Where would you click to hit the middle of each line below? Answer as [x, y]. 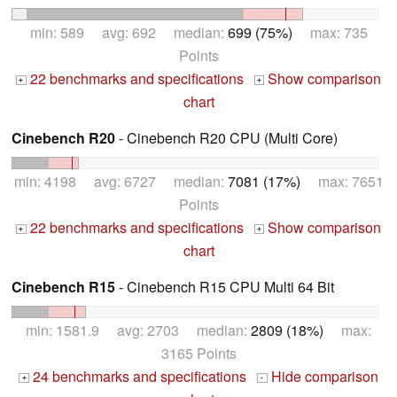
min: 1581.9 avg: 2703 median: [138, 330]
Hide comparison [323, 376]
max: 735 [330, 33]
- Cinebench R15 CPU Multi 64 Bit [225, 287]
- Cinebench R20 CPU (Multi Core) [226, 138]
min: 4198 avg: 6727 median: [121, 182]
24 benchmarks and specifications [138, 376]
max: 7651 [342, 182]
